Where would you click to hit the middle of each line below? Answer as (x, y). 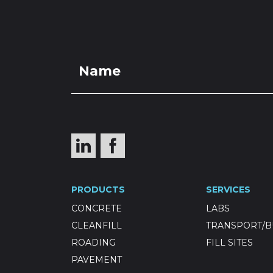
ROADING (94, 243)
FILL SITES (229, 243)
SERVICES (228, 190)
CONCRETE (97, 208)
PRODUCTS (98, 190)
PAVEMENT (97, 260)
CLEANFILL (97, 225)
